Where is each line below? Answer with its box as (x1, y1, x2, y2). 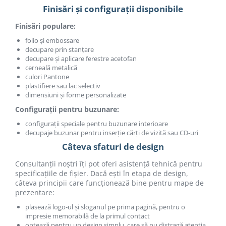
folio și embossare (25, 36, 79, 45)
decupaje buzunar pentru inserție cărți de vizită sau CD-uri (25, 128, 198, 137)
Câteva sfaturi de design (62, 141, 164, 152)
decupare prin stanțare (25, 45, 94, 54)
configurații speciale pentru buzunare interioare (25, 119, 168, 128)
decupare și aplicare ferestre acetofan (25, 54, 137, 63)
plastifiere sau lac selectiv (25, 81, 100, 90)
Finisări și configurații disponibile (43, 3, 183, 15)
